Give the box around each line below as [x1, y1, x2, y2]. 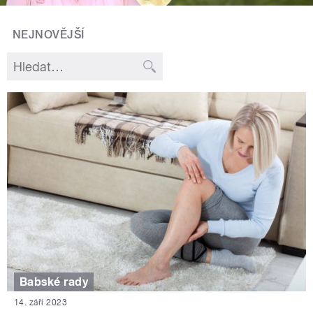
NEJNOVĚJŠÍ [13, 27, 85, 41]
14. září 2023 [14, 298, 68, 308]
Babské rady [20, 275, 89, 289]
